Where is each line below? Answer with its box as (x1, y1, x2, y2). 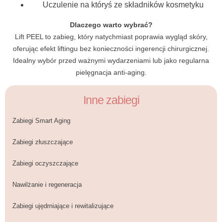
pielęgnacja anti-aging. (75, 68, 147, 76)
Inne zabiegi (83, 94, 139, 107)
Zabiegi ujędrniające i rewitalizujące (12, 202, 113, 210)
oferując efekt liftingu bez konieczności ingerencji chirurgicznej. (13, 45, 209, 53)
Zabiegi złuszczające (12, 138, 73, 146)
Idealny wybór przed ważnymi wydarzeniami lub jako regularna (13, 56, 209, 64)
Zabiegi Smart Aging (12, 117, 70, 124)
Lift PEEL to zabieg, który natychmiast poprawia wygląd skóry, (14, 33, 208, 41)
